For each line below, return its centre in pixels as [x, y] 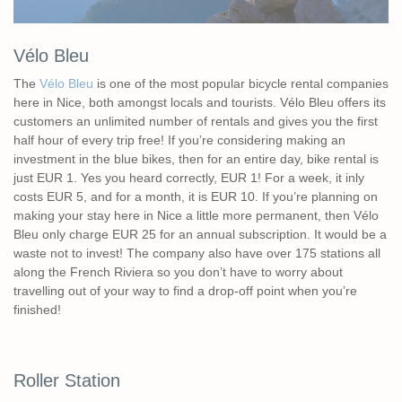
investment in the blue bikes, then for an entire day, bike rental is [196, 159]
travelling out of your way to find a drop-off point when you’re [185, 291]
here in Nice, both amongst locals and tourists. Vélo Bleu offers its [200, 103]
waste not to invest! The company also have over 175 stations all [197, 253]
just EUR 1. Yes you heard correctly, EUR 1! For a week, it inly [189, 178]
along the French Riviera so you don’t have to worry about [178, 272]
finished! [37, 310]
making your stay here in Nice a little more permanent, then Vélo [196, 216]
